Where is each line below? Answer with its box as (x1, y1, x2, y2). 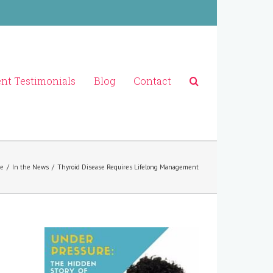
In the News (12, 163, 49, 171)
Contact (133, 74, 171, 87)
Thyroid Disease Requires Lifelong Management (57, 163, 199, 171)
